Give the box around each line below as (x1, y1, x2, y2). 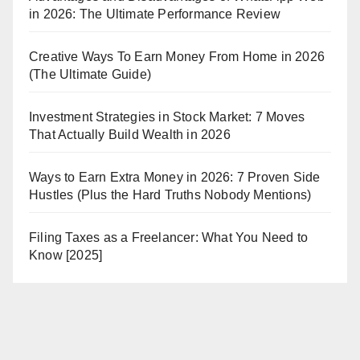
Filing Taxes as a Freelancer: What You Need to (29, 230, 309, 244)
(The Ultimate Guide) (29, 67, 151, 81)
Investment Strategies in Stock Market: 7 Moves (29, 109, 305, 124)
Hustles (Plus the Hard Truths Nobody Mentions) (29, 187, 312, 202)
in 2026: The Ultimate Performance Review (29, 6, 280, 21)
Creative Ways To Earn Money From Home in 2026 (29, 49, 325, 63)
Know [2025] (29, 247, 103, 262)
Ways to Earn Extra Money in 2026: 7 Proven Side (29, 170, 321, 184)
